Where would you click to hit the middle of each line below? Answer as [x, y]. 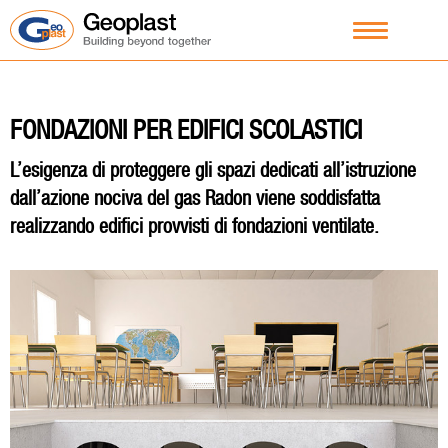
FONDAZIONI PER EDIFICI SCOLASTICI [186, 130]
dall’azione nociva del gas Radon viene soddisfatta [195, 198]
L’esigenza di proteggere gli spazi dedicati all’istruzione [213, 170]
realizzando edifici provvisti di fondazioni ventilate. [194, 226]
